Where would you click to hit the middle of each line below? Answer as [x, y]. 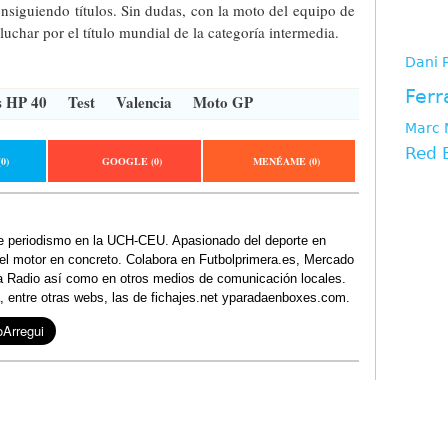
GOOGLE [127, 161]
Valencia [144, 102]
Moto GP [223, 102]
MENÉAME [281, 161]
